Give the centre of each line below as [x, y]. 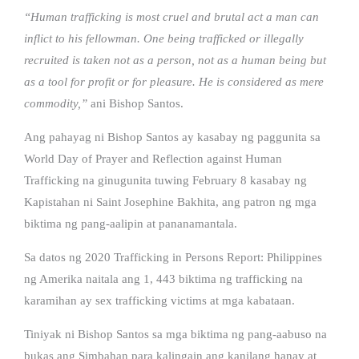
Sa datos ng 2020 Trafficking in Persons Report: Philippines [173, 257]
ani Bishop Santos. [135, 103]
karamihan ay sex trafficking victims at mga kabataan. [159, 300]
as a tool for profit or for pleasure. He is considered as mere [174, 81]
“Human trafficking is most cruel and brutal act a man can [171, 16]
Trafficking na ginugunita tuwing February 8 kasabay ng [165, 180]
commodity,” [56, 103]
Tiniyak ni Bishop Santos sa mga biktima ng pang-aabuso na [175, 334]
